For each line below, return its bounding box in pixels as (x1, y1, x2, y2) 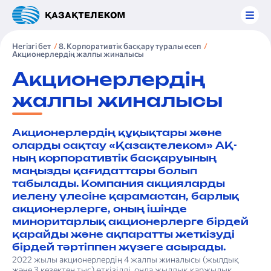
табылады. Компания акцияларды (12, 179, 225, 189)
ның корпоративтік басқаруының (12, 154, 217, 163)
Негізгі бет (12, 41, 51, 51)
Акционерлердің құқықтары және (12, 128, 222, 138)
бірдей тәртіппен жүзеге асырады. (12, 243, 226, 252)
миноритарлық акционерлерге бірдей (12, 217, 249, 227)
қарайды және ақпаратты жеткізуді (12, 230, 235, 240)
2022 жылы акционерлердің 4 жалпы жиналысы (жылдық (12, 254, 239, 264)
